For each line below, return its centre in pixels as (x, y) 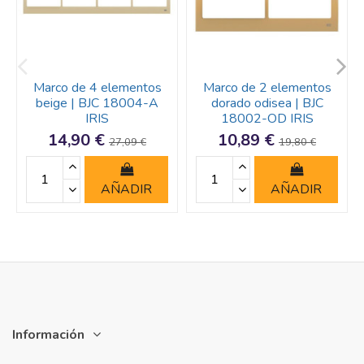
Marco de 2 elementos (267, 88)
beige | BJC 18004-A (97, 104)
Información (48, 334)
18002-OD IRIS (267, 119)
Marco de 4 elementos (97, 88)
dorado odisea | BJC (267, 104)
